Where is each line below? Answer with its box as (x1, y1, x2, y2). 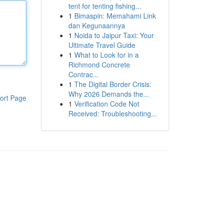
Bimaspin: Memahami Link (74, 11, 156, 21)
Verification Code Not (74, 99, 139, 109)
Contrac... (68, 69, 99, 79)
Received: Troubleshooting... (68, 109, 157, 118)
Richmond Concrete (68, 60, 130, 69)
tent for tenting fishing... (68, 1, 141, 11)
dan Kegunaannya (68, 21, 125, 30)
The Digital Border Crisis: (74, 79, 152, 89)
